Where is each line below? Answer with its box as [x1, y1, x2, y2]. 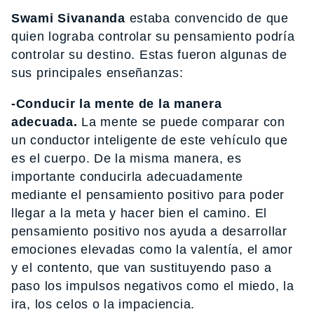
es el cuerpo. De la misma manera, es [11, 151, 242, 165]
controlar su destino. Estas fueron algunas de [11, 47, 287, 62]
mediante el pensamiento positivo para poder [11, 187, 285, 202]
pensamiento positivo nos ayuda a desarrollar [11, 224, 287, 238]
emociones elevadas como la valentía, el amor [11, 242, 293, 257]
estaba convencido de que [125, 11, 289, 25]
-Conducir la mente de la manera [11, 96, 222, 111]
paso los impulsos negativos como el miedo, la [11, 278, 294, 293]
